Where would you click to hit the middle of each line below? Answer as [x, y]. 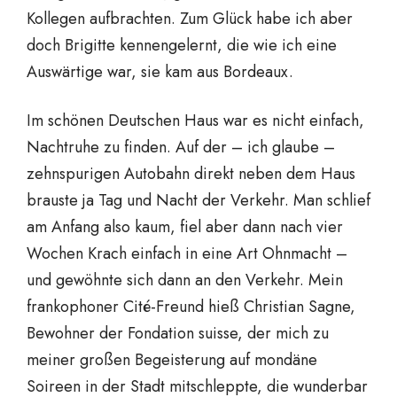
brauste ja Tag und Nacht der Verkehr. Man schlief [198, 200]
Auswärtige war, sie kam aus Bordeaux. [160, 71]
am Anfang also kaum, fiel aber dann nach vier [185, 226]
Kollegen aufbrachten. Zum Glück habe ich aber [190, 18]
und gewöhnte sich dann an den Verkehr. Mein [185, 280]
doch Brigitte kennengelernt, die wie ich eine [182, 45]
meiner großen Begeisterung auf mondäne [172, 359]
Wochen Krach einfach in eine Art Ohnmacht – [187, 253]
